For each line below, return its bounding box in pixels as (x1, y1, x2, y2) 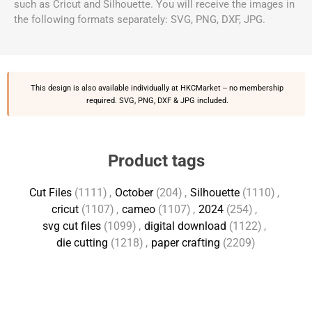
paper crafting (151, 236, 220, 249)
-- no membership (221, 83, 283, 93)
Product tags (107, 151, 205, 171)
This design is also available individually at (31, 83, 180, 93)
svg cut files (42, 219, 101, 233)
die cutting (56, 236, 108, 249)
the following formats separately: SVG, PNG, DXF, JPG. (14, 13, 265, 26)
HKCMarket (180, 83, 221, 93)
